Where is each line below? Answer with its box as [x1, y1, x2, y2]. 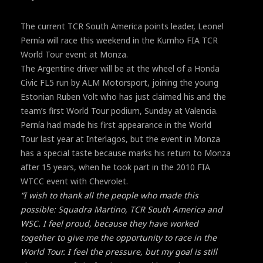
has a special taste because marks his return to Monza [21, 147, 231, 159]
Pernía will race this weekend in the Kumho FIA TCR [21, 34, 218, 46]
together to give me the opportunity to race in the [21, 231, 217, 243]
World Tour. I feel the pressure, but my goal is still [21, 245, 217, 257]
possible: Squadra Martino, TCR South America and [21, 203, 222, 215]
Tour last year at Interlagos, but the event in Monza [21, 133, 220, 144]
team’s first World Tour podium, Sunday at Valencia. [21, 104, 218, 116]
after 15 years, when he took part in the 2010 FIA [21, 161, 210, 173]
